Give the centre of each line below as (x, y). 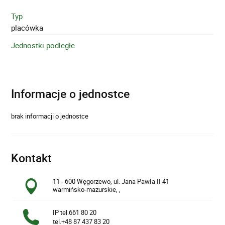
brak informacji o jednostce (50, 116)
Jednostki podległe (43, 45)
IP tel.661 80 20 (75, 212)
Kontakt (32, 158)
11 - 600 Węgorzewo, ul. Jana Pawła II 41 (111, 182)
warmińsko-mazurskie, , (87, 190)
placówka (27, 27)
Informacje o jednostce (71, 93)
